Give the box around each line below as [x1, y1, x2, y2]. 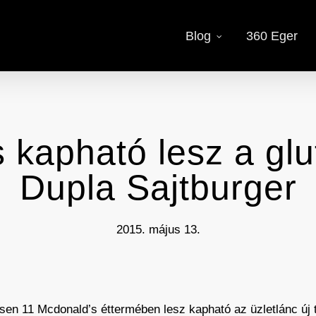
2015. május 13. [116, 223, 200, 236]
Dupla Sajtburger [19, 168, 297, 207]
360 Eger [246, 28, 298, 43]
